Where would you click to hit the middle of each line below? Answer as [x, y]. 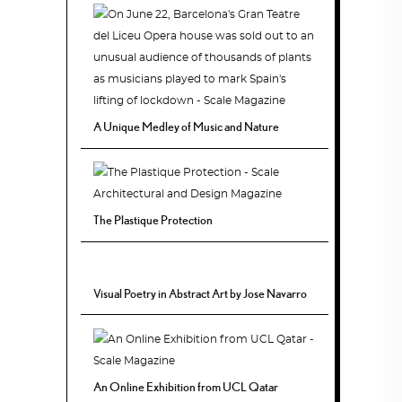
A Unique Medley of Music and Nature [187, 127]
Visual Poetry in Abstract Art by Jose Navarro [201, 294]
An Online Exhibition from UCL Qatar [186, 386]
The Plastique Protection [153, 220]
